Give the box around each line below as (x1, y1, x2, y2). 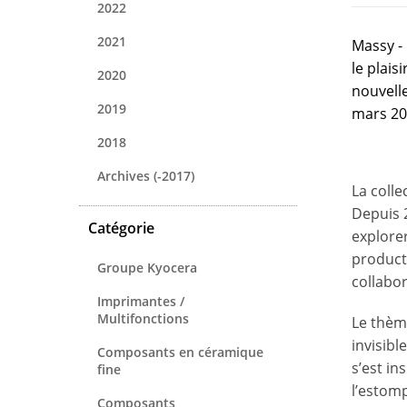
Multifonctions (97, 309, 189, 327)
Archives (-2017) (97, 166, 194, 184)
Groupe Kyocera (97, 258, 197, 276)
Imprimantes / (97, 292, 184, 310)
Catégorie (88, 217, 154, 238)
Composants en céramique (97, 342, 263, 361)
